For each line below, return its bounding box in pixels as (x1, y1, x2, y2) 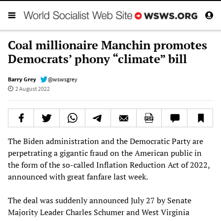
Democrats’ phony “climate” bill (8, 50, 187, 67)
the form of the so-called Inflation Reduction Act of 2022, (8, 159, 210, 170)
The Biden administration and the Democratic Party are (8, 135, 203, 147)
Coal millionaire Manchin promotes (8, 37, 207, 53)
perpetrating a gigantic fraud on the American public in (8, 147, 202, 158)
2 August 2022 (15, 84, 50, 92)
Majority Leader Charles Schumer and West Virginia (8, 206, 189, 218)
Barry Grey (8, 75, 36, 83)
